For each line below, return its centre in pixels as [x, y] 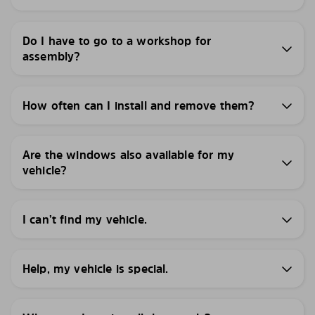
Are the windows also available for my [128, 154]
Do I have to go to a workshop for [117, 40]
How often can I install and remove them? [139, 105]
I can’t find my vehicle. [85, 219]
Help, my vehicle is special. [96, 268]
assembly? [52, 56]
